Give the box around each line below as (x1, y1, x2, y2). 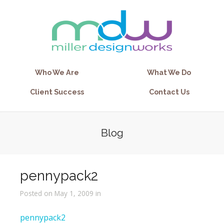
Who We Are (35, 68, 79, 76)
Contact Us (148, 87, 189, 96)
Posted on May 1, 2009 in (19, 188, 101, 198)
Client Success (30, 87, 84, 96)
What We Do (147, 68, 191, 76)
